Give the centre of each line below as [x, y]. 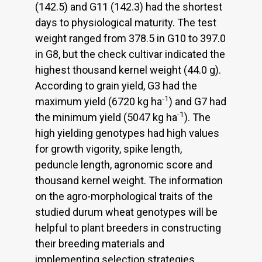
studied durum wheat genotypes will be [126, 212]
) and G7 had [198, 101]
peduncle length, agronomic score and [124, 164]
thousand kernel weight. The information [129, 180]
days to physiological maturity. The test [126, 22]
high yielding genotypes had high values [127, 133]
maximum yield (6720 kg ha [99, 101]
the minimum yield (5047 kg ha [106, 117]
